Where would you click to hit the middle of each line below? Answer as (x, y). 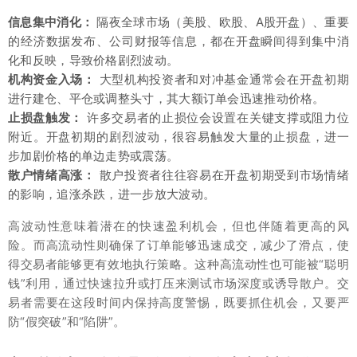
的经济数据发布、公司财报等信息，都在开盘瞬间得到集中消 (178, 41)
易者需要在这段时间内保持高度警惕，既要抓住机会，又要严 (178, 302)
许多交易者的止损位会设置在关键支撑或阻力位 (216, 117)
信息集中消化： (51, 22)
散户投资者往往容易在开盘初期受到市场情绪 (222, 175)
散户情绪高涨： (52, 175)
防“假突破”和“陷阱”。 (67, 321)
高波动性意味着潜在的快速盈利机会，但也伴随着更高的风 (178, 226)
